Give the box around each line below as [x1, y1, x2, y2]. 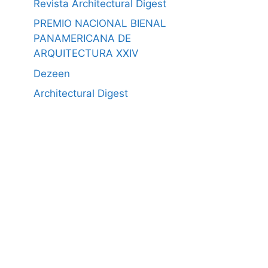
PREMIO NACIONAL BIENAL [33, 17, 166, 29]
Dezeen [33, 67, 70, 80]
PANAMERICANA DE [33, 32, 131, 44]
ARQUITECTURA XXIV [33, 47, 139, 59]
